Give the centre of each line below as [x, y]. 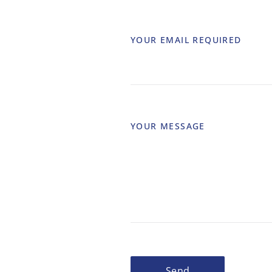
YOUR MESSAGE [168, 126]
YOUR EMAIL [162, 40]
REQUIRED [217, 40]
